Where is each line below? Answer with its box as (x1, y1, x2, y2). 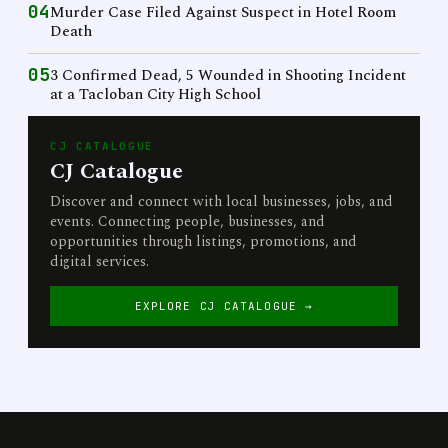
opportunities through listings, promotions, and (50, 231, 357, 252)
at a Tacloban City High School (50, 83, 261, 106)
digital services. (50, 251, 149, 272)
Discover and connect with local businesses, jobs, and (50, 191, 393, 212)
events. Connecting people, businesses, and (50, 211, 325, 232)
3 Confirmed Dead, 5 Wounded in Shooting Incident (50, 64, 406, 87)
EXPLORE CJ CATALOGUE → (134, 299, 314, 313)
